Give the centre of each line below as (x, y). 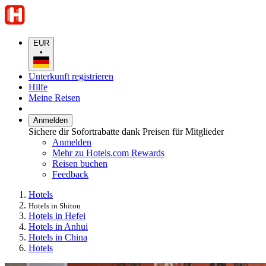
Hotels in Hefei (57, 216)
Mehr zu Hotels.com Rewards (108, 153)
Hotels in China (58, 237)
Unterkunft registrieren (71, 76)
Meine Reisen (54, 97)
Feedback (70, 174)
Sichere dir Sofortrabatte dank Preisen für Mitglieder (126, 131)
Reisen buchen (80, 163)
